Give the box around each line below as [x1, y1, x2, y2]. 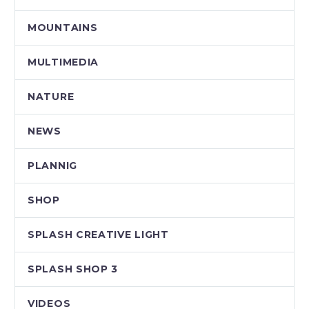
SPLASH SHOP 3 [28, 263, 119, 276]
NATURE [28, 90, 74, 103]
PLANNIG [28, 159, 77, 172]
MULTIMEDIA [28, 56, 99, 69]
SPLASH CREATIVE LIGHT [28, 228, 169, 241]
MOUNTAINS [28, 21, 98, 34]
